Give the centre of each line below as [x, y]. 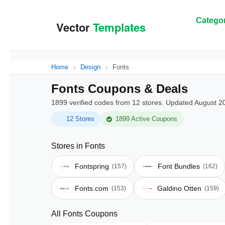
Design [90, 67]
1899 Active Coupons [146, 119]
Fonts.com [92, 188]
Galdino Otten [179, 188]
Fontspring [92, 166]
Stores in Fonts [78, 146]
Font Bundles [179, 166]
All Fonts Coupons [84, 214]
